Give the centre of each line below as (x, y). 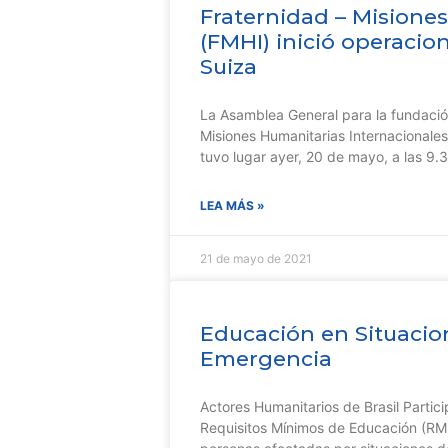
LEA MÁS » (232, 205)
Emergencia (266, 358)
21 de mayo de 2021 (256, 258)
